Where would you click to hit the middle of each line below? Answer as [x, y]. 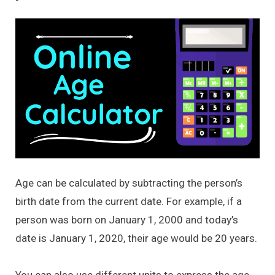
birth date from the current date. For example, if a [129, 201]
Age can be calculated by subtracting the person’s [129, 183]
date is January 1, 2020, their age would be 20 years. [136, 238]
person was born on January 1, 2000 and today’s [127, 219]
